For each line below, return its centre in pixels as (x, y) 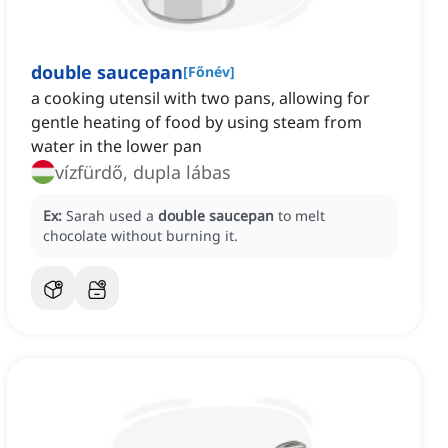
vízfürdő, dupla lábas (143, 172)
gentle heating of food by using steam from (196, 122)
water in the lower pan (116, 146)
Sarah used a (112, 216)
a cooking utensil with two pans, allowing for (200, 98)
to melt (301, 216)
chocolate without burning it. (140, 236)
